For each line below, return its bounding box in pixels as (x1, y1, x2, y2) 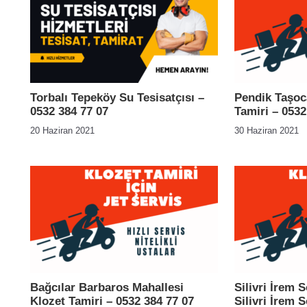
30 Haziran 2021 (234, 125, 299, 136)
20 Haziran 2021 (30, 125, 95, 136)
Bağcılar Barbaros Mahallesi (30, 281, 184, 294)
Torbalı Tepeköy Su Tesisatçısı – (30, 91, 204, 104)
